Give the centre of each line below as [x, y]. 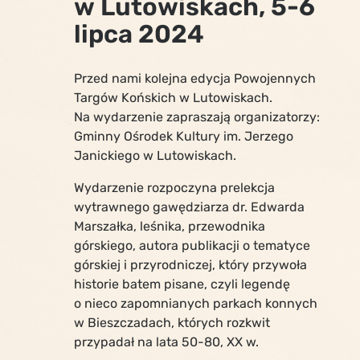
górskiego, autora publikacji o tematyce [192, 245]
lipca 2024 [139, 34]
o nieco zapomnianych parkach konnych [196, 303]
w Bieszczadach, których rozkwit [172, 322]
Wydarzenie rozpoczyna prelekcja [174, 187]
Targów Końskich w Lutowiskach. [173, 97]
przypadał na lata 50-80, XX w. [166, 342]
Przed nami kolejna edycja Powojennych [195, 78]
